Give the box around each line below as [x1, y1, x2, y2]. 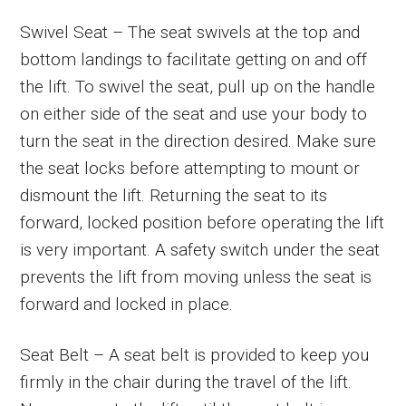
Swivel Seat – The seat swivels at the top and [20, 21, 361, 43]
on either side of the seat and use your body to [20, 102, 368, 124]
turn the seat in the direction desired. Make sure [20, 130, 377, 151]
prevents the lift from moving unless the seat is [20, 266, 372, 287]
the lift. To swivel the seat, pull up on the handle [20, 75, 376, 97]
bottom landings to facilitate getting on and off [20, 48, 368, 70]
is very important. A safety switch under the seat [20, 238, 381, 260]
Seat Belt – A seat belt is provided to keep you [20, 343, 370, 365]
